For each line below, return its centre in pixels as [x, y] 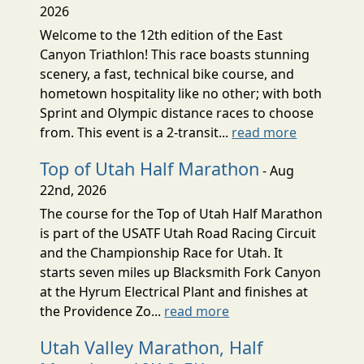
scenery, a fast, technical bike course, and [167, 74]
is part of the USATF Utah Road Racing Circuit [178, 233]
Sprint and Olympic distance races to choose [177, 113]
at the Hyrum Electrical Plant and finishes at [174, 291]
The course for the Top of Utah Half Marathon [182, 213]
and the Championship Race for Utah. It [162, 252]
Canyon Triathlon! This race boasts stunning [175, 54]
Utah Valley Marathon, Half [152, 347]
